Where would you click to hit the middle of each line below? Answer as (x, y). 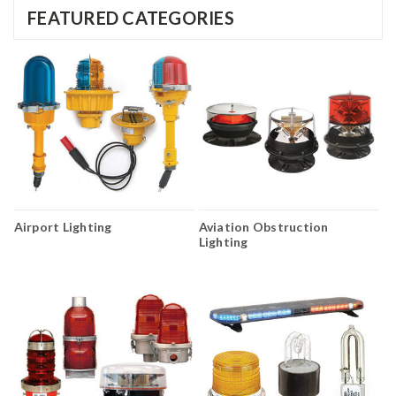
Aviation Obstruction (263, 227)
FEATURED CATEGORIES (131, 17)
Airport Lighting (63, 227)
